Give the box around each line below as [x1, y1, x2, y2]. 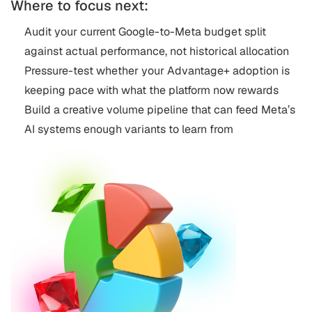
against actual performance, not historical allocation [24, 43, 289, 58]
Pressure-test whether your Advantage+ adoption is [24, 63, 290, 78]
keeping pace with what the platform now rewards [24, 82, 279, 97]
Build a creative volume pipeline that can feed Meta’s [24, 102, 295, 117]
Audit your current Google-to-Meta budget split [24, 24, 266, 39]
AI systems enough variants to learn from [24, 121, 233, 136]
